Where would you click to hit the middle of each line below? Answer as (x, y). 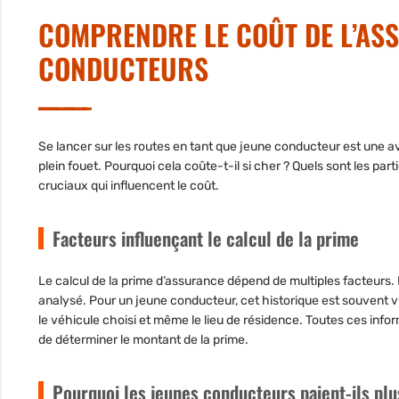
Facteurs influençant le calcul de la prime (206, 238)
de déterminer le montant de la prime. (143, 339)
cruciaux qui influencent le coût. (129, 185)
